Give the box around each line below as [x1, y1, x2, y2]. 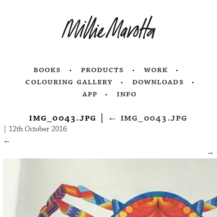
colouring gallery [25, 77, 113, 88]
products [80, 64, 124, 76]
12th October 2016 [9, 124, 67, 134]
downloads [132, 77, 184, 88]
